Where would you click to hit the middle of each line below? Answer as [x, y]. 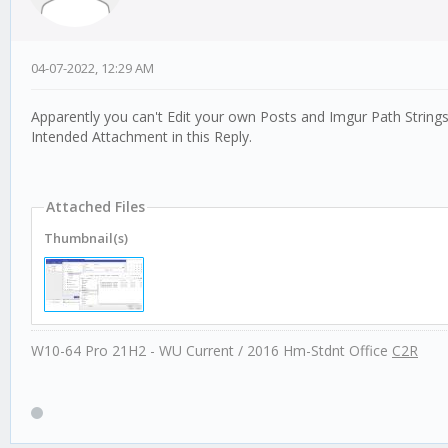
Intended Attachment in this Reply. [141, 137]
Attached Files [95, 207]
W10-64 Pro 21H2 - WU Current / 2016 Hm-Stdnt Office [211, 351]
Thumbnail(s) [86, 238]
